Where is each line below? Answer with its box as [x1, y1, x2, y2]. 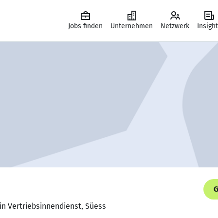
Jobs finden [68, 22, 103, 30]
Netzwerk [161, 22, 189, 30]
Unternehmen [110, 22, 153, 30]
